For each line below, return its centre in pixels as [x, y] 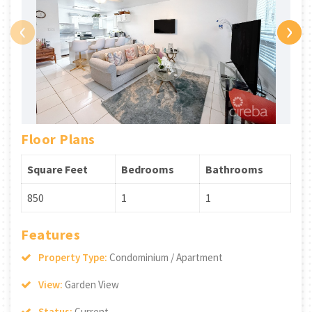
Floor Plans [58, 139]
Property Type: [74, 257]
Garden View [92, 284]
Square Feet [57, 169]
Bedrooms [148, 169]
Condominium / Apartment [166, 257]
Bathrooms [234, 169]
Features [50, 234]
